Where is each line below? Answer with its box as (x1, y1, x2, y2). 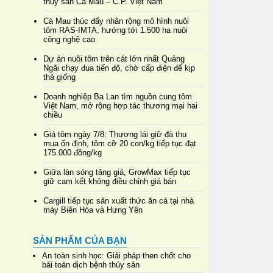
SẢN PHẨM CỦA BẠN (32, 235, 127, 246)
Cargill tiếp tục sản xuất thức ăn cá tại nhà (43, 196, 194, 205)
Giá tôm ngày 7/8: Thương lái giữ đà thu (43, 129, 186, 139)
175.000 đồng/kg (43, 147, 102, 157)
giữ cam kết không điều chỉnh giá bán (43, 176, 176, 186)
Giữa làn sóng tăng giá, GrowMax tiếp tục (43, 167, 191, 177)
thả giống (43, 72, 76, 82)
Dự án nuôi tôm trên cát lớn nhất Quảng (43, 54, 185, 63)
